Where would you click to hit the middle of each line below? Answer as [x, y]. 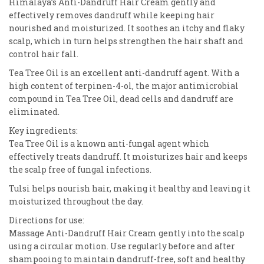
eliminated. [34, 111]
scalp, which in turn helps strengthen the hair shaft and [126, 41]
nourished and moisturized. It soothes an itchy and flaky [127, 28]
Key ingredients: [43, 130]
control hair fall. [44, 54]
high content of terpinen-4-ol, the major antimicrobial [124, 85]
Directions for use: [47, 220]
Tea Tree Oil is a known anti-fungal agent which [109, 143]
